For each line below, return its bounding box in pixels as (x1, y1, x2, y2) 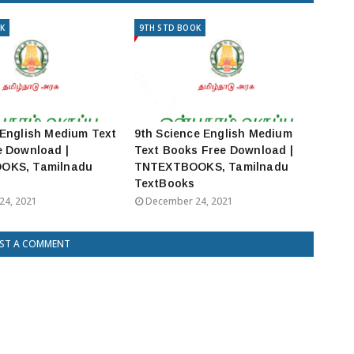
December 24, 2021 (145, 194, 233, 208)
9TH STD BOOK (138, 22, 201, 33)
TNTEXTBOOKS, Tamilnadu (134, 160, 288, 173)
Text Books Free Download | (134, 144, 293, 156)
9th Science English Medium (134, 127, 292, 140)
